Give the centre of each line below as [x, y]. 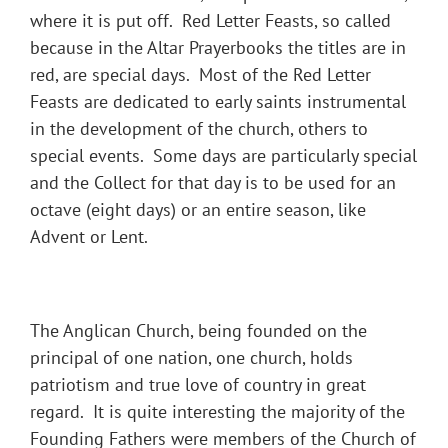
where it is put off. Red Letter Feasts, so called [210, 21]
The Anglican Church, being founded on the [198, 331]
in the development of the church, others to [199, 129]
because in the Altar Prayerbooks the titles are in [218, 48]
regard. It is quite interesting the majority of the [217, 412]
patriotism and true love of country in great [198, 385]
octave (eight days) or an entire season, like [198, 210]
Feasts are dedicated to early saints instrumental [218, 102]
